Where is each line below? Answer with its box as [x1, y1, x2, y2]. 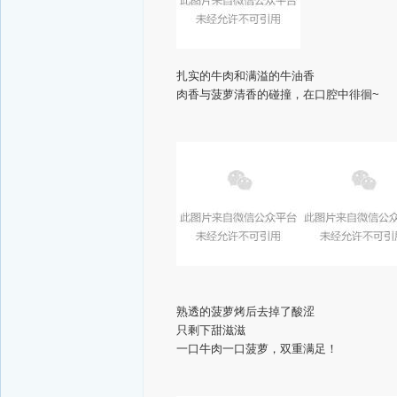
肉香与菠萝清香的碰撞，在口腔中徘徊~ [176, 88, 379, 101]
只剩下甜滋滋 [176, 323, 245, 337]
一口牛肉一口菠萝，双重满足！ [176, 342, 338, 355]
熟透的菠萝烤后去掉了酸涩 [176, 305, 315, 318]
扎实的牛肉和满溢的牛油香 [176, 69, 315, 82]
